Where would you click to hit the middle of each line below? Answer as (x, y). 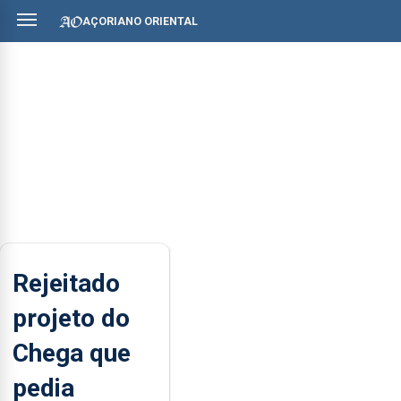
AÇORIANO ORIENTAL (140, 21)
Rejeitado (66, 283)
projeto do (71, 318)
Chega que (72, 353)
